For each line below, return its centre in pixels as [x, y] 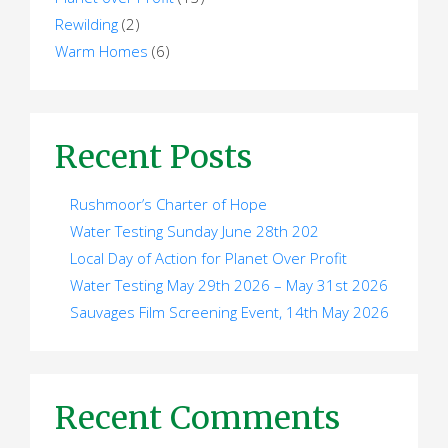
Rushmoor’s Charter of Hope [169, 204]
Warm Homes [102, 51]
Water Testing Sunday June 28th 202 [195, 231]
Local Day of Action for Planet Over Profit [209, 258]
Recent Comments [198, 417]
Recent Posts [154, 157]
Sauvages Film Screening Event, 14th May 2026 [230, 312]
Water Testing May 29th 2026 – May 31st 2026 [229, 285]
